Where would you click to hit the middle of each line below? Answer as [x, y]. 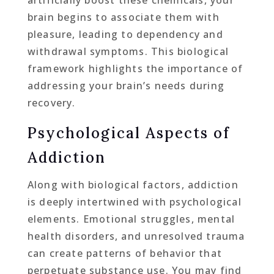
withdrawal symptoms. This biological [128, 52]
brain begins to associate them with [123, 17]
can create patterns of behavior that [124, 254]
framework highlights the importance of [135, 69]
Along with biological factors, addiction [133, 185]
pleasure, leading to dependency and [125, 35]
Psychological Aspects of [128, 133]
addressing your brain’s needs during [126, 86]
